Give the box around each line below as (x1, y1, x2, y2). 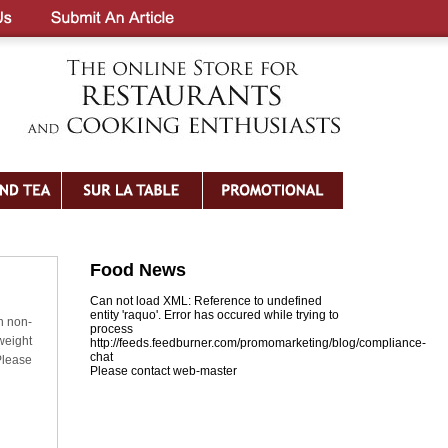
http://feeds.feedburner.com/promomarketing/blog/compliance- (90, 336, 426, 350)
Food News (90, 260, 186, 280)
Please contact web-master (90, 364, 237, 378)
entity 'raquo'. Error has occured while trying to (90, 308, 339, 322)
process (90, 322, 133, 336)
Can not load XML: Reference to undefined (90, 294, 322, 308)
